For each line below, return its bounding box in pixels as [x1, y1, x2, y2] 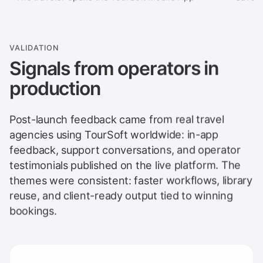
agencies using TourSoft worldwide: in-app [9, 125, 218, 138]
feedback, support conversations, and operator [9, 140, 241, 153]
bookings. [9, 201, 57, 214]
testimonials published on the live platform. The [9, 156, 241, 168]
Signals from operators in [9, 53, 219, 77]
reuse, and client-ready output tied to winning [9, 186, 233, 199]
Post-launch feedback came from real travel [9, 110, 224, 123]
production [9, 73, 100, 97]
